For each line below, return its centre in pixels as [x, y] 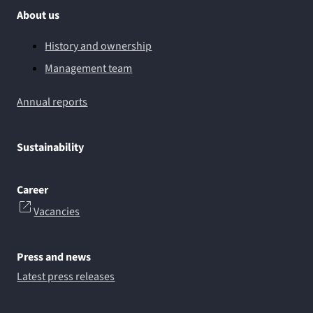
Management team [89, 68]
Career [33, 190]
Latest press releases [66, 276]
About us [38, 16]
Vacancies [57, 211]
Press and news [54, 257]
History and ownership [99, 46]
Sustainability [51, 148]
